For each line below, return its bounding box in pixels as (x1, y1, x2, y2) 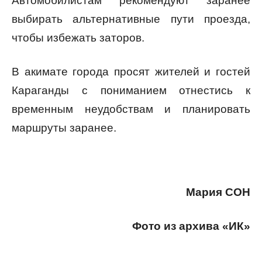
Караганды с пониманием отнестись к (12, 84, 250, 97)
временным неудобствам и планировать (12, 103, 250, 116)
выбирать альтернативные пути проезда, (12, 13, 250, 26)
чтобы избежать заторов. (12, 32, 144, 44)
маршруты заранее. (12, 122, 116, 135)
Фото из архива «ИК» (132, 220, 250, 233)
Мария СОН (186, 186, 250, 199)
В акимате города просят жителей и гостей (12, 65, 250, 78)
